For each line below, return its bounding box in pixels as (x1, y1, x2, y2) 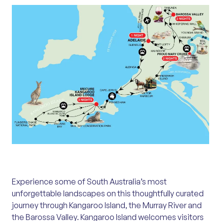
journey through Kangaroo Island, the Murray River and (12, 200, 202, 211)
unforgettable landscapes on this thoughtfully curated (12, 188, 204, 199)
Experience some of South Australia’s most (12, 177, 167, 187)
